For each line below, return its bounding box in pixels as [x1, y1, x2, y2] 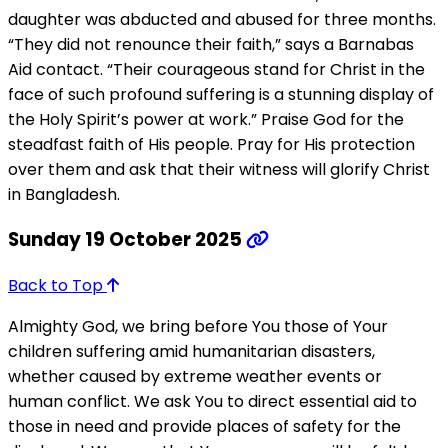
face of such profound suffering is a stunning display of [8, 82, 434, 106]
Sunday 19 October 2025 [8, 226, 246, 254]
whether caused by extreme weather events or [8, 365, 382, 389]
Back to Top [8, 274, 107, 298]
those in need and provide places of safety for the [8, 415, 401, 439]
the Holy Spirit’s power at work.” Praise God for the [8, 107, 404, 131]
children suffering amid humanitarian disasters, [8, 340, 375, 364]
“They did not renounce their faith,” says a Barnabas [8, 32, 414, 56]
